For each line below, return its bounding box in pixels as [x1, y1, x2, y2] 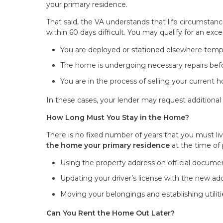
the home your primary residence [46, 140, 170, 150]
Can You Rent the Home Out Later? [46, 208, 175, 218]
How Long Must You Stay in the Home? [46, 112, 189, 122]
